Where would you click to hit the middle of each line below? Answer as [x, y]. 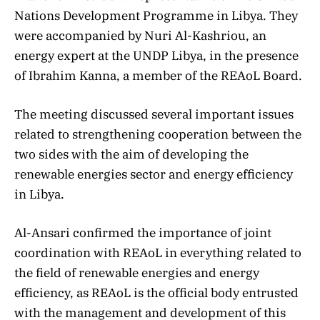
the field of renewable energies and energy [137, 273]
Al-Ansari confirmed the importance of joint [143, 233]
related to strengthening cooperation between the [158, 135]
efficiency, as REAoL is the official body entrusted [156, 293]
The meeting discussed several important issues [154, 115]
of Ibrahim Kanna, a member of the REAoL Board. [158, 76]
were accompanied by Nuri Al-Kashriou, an [140, 36]
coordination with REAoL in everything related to [158, 253]
